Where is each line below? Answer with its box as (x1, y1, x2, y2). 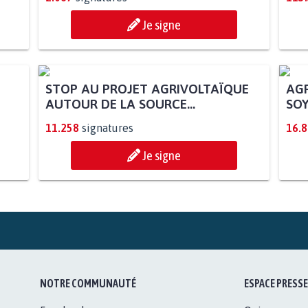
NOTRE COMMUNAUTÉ (40, 276, 137, 289)
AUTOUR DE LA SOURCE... (45, 96, 195, 111)
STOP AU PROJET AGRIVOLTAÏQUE (45, 80, 249, 96)
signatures (81, 121, 133, 134)
